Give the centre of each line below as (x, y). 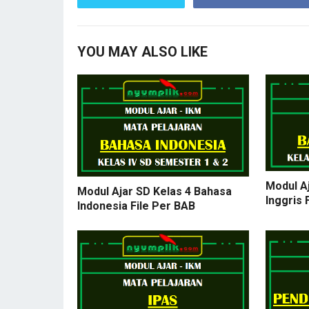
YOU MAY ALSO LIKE (142, 52)
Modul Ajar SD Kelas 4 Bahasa (154, 191)
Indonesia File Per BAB (136, 206)
